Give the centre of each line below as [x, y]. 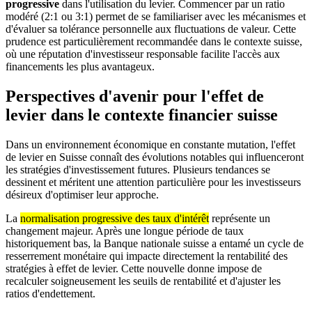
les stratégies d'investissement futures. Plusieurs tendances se [138, 169]
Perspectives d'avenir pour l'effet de [135, 96]
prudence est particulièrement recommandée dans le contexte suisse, [154, 41]
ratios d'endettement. [50, 293]
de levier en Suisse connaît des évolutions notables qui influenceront [155, 157]
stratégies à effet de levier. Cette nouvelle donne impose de [134, 268]
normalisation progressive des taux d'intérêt [115, 218]
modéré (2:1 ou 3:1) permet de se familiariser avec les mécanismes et [156, 16]
